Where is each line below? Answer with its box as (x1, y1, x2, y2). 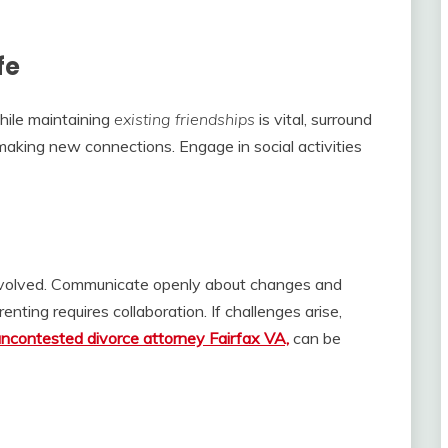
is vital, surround (255, 109, 372, 130)
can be (289, 328, 341, 349)
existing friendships (114, 109, 255, 130)
